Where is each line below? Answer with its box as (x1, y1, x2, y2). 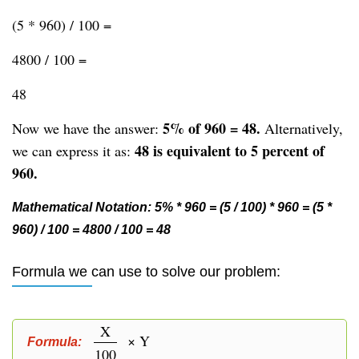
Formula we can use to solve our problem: (12, 264, 280, 280)
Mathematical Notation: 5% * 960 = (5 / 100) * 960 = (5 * (12, 200, 332, 214)
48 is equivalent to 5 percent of (135, 140, 325, 161)
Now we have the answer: (12, 119, 163, 138)
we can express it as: (12, 141, 135, 160)
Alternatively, (260, 119, 343, 138)
